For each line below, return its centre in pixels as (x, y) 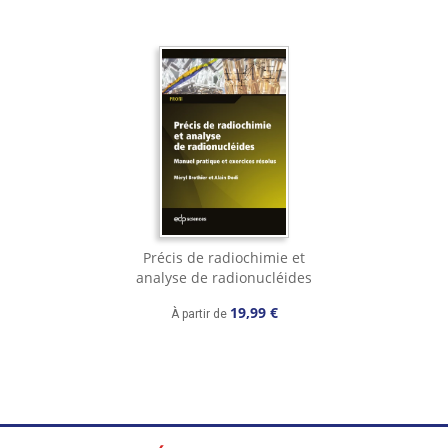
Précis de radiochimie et (224, 257)
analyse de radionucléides (224, 277)
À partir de (200, 314)
